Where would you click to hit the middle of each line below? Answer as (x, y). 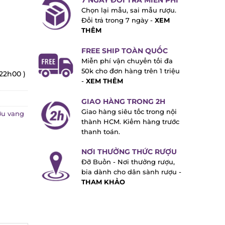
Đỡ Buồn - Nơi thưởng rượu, (128, 162)
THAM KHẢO (103, 182)
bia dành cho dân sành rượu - (131, 172)
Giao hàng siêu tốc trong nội (129, 111)
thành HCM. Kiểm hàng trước (130, 122)
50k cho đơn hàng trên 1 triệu (130, 71)
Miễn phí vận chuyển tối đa (127, 61)
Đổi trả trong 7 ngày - (118, 21)
